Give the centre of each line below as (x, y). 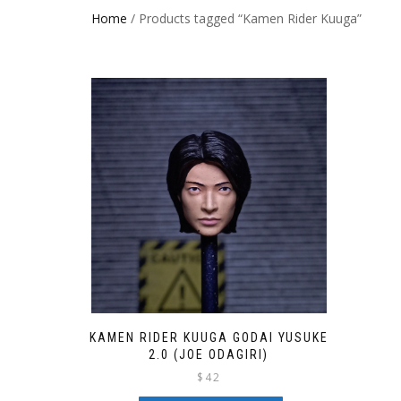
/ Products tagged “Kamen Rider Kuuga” (244, 18)
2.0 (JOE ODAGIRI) (209, 354)
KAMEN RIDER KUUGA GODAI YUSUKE (209, 337)
